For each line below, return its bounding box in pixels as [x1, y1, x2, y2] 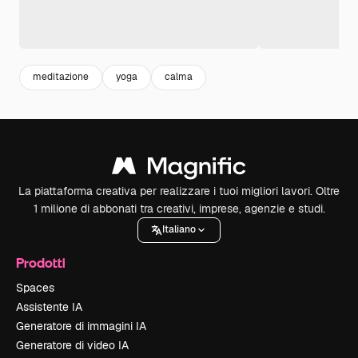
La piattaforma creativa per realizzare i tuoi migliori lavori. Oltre [18, 183, 340, 198]
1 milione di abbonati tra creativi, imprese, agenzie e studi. [33, 201, 325, 216]
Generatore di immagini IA [16, 318, 146, 333]
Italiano [162, 223, 196, 237]
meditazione [33, 70, 89, 84]
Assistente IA [16, 299, 82, 314]
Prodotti [16, 253, 66, 271]
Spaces [16, 280, 54, 295]
